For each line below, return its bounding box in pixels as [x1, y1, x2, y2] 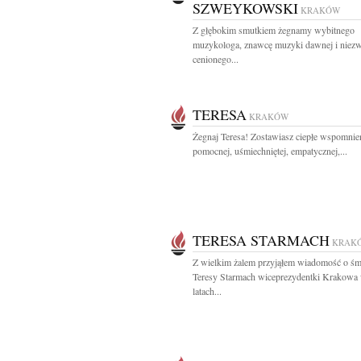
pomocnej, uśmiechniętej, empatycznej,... [193, 144, 347, 157]
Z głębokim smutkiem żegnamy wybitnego [193, 23, 355, 36]
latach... [193, 284, 222, 297]
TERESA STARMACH [193, 230, 330, 250]
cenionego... [193, 52, 239, 65]
